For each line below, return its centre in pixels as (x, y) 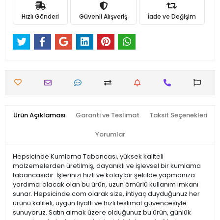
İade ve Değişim (172, 16)
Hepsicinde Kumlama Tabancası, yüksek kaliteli (88, 157)
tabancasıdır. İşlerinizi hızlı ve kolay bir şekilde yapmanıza (104, 175)
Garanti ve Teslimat (107, 115)
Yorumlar (110, 135)
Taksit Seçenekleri (178, 115)
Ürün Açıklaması (39, 115)
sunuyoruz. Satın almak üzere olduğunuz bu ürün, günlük (102, 213)
